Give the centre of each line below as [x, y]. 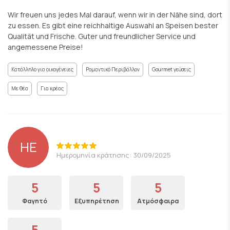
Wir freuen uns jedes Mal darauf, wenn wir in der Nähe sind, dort [115, 14]
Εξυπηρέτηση [97, 201]
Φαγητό [35, 201]
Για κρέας [52, 88]
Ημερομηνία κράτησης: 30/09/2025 [114, 155]
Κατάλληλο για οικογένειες [42, 69]
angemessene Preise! [45, 47]
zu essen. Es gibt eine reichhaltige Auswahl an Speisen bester [113, 25]
